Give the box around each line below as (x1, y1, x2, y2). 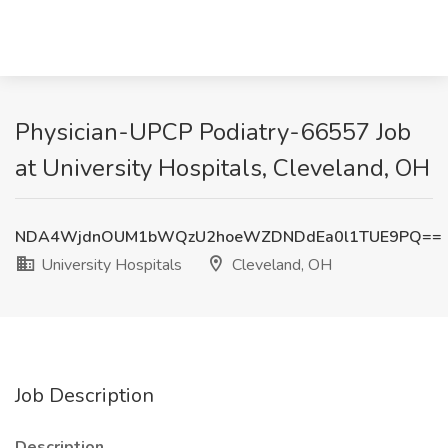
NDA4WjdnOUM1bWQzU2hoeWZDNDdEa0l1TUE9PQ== (15, 226, 442, 248)
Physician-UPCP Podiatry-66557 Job (15, 116, 411, 148)
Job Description (15, 382, 154, 409)
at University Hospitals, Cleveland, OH (15, 152, 430, 184)
